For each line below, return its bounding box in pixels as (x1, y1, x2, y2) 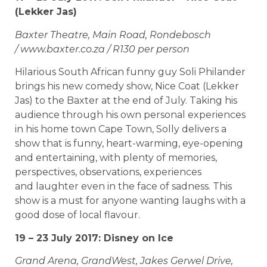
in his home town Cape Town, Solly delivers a (15, 123, 226, 135)
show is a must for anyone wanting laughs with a (15, 195, 246, 207)
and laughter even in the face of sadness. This (15, 181, 232, 193)
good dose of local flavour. (15, 209, 140, 221)
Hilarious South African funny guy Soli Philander (15, 66, 246, 78)
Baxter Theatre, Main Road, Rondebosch (15, 29, 211, 41)
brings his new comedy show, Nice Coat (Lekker (15, 80, 239, 92)
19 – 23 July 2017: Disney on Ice (15, 232, 173, 244)
